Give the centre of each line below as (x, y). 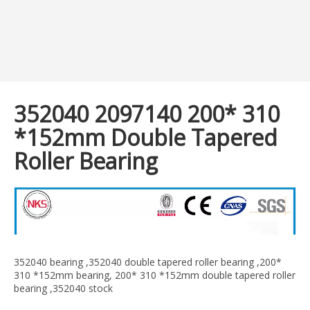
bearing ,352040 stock (63, 288)
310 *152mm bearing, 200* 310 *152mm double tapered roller (155, 275)
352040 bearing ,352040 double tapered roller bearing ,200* (148, 262)
